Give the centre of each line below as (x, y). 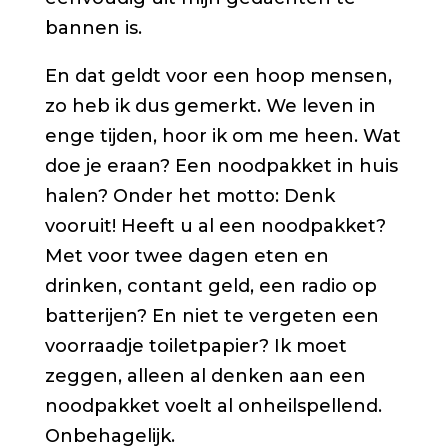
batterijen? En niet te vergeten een (211, 316)
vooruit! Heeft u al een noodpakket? (215, 226)
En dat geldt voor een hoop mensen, (218, 76)
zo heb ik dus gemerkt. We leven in (210, 106)
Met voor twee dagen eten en (186, 256)
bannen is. (93, 28)
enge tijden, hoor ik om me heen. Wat (222, 136)
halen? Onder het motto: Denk (189, 196)
